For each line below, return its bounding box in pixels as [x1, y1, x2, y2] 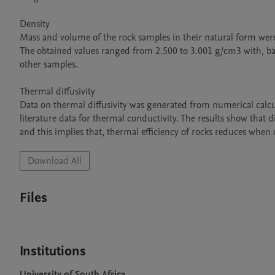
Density [20, 17, 50, 31]
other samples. [20, 58, 78, 71]
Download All [28, 154, 82, 168]
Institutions [20, 242, 86, 260]
